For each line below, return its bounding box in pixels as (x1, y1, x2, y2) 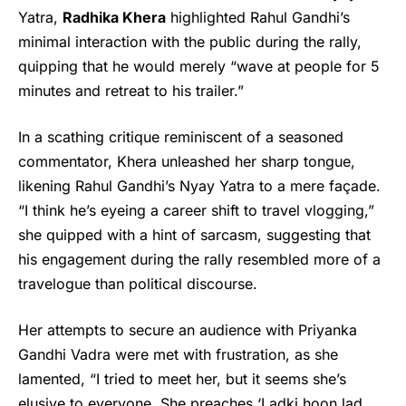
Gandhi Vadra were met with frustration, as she (18, 344, 338, 363)
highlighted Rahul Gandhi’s (166, 7, 350, 26)
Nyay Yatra (179, 176, 255, 195)
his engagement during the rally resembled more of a (18, 249, 381, 268)
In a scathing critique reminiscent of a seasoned (18, 127, 343, 146)
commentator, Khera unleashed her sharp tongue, (18, 151, 355, 170)
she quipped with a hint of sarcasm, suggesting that (18, 225, 371, 244)
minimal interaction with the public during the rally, (18, 32, 362, 51)
